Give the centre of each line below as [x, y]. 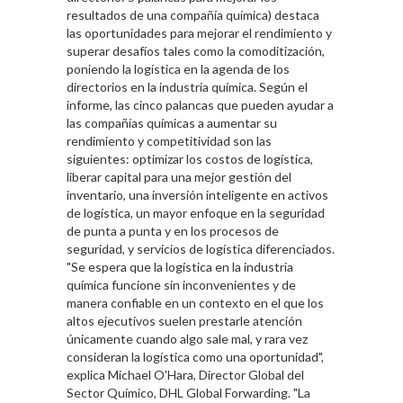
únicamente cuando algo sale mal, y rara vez [187, 339]
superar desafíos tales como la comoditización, [196, 51]
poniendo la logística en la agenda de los [178, 69]
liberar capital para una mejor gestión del [179, 177]
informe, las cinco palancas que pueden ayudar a [200, 105]
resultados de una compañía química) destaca [193, 15]
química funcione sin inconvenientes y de [181, 285]
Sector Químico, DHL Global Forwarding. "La [188, 393]
